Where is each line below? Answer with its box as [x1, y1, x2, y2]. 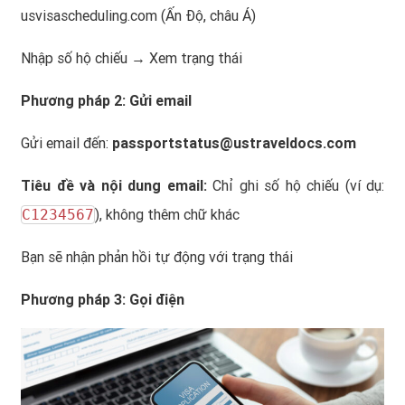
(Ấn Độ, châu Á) [157, 6, 256, 24]
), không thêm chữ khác [95, 205, 240, 223]
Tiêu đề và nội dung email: [21, 176, 207, 194]
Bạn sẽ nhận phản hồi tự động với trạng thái [21, 248, 293, 266]
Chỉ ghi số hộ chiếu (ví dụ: [206, 176, 384, 194]
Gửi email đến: [21, 134, 112, 152]
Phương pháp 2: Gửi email [21, 91, 192, 109]
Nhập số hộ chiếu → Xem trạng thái [21, 49, 242, 67]
